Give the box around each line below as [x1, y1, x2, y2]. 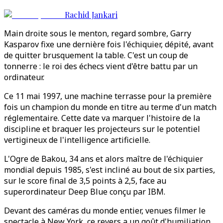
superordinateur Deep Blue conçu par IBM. [4, 186, 165, 197]
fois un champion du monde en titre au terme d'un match [4, 102, 217, 112]
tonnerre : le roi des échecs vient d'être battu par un [4, 61, 198, 72]
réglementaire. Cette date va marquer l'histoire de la [4, 112, 200, 123]
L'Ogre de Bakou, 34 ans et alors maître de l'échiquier [4, 153, 203, 164]
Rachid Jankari [65, 9, 117, 20]
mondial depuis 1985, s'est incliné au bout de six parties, [4, 164, 215, 175]
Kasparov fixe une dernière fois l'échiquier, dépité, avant [4, 39, 214, 50]
